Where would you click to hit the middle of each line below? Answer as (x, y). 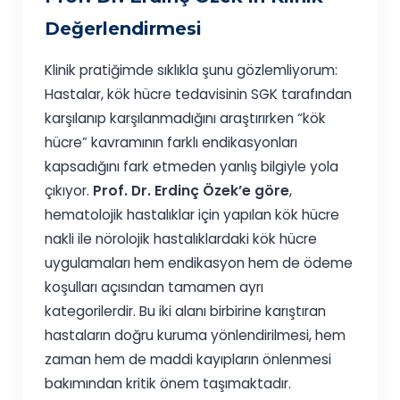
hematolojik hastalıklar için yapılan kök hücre (192, 215)
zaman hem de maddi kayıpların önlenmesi (188, 360)
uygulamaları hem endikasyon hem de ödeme (199, 263)
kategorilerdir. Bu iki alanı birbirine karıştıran (186, 312)
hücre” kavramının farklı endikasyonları (171, 143)
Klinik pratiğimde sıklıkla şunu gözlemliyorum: (192, 71)
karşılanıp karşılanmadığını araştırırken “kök (186, 119)
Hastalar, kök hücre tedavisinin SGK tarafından (199, 95)
